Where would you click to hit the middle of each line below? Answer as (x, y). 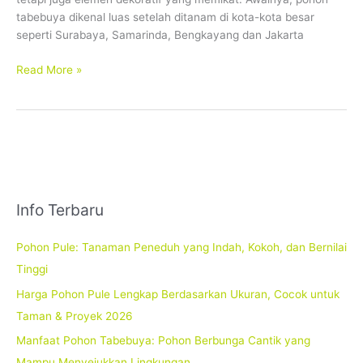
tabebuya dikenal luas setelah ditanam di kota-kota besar (165, 17)
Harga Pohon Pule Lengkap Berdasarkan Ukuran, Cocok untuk (178, 294)
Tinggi (32, 269)
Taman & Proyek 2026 (75, 316)
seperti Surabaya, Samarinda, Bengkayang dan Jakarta (160, 35)
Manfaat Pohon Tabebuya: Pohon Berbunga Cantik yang (163, 341)
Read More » (49, 69)
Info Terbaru (60, 210)
